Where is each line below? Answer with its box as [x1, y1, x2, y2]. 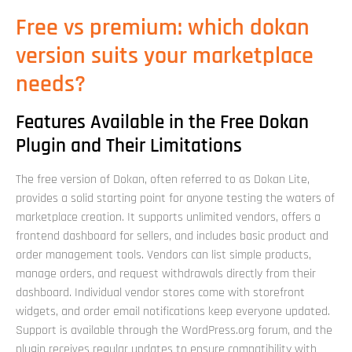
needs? [16, 69, 86, 100]
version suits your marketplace [16, 41, 313, 71]
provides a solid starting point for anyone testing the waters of [16, 190, 335, 207]
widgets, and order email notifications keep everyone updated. [16, 303, 330, 321]
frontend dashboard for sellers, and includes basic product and [16, 228, 328, 245]
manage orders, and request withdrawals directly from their [16, 266, 316, 283]
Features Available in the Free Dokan [16, 110, 309, 136]
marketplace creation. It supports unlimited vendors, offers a [16, 209, 321, 226]
